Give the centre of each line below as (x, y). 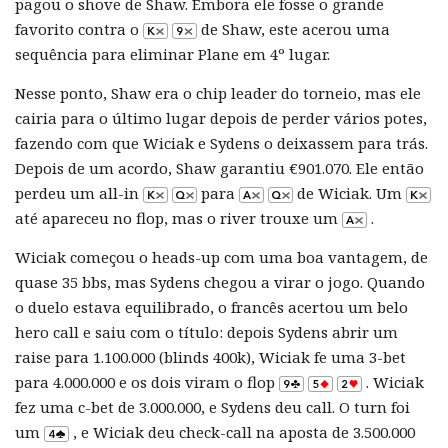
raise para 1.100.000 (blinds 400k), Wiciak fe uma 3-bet (210, 357)
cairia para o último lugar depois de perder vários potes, (221, 118)
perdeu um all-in (79, 193)
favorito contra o (79, 29)
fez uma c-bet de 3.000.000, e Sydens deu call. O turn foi (212, 407)
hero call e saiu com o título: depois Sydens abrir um (206, 332)
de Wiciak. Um (349, 193)
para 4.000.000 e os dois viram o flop (147, 382)
